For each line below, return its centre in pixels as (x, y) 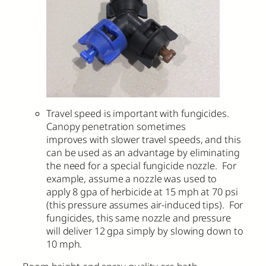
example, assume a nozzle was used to (132, 179)
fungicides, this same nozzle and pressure (139, 218)
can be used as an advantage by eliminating (143, 153)
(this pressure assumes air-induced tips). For (145, 205)
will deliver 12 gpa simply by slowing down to (145, 231)
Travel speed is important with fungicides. (138, 114)
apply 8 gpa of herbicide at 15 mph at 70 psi (142, 192)
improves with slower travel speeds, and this (144, 140)
